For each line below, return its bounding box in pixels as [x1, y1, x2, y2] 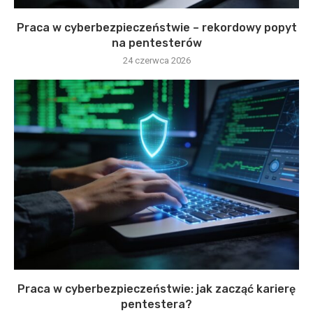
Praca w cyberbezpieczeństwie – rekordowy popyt [16, 21, 297, 34]
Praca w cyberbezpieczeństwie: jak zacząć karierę [17, 282, 296, 296]
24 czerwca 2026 [122, 55, 191, 66]
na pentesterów [111, 36, 202, 50]
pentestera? [121, 298, 192, 311]
